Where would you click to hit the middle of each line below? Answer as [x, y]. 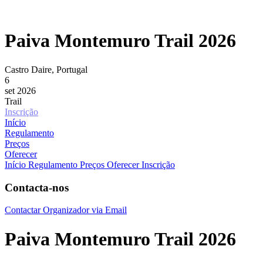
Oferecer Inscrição [141, 164]
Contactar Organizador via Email [66, 210]
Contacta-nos [37, 187]
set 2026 [20, 90]
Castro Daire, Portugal [46, 69]
